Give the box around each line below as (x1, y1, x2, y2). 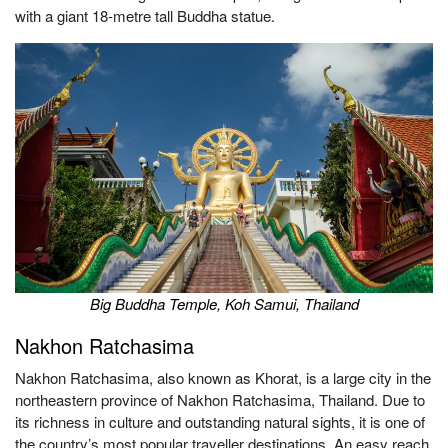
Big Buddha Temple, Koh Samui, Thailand (89, 293, 359, 314)
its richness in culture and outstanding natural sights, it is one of (15, 411, 425, 432)
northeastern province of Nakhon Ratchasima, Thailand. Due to (15, 389, 425, 410)
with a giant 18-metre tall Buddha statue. (15, 5, 275, 26)
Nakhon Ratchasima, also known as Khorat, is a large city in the (15, 367, 431, 388)
